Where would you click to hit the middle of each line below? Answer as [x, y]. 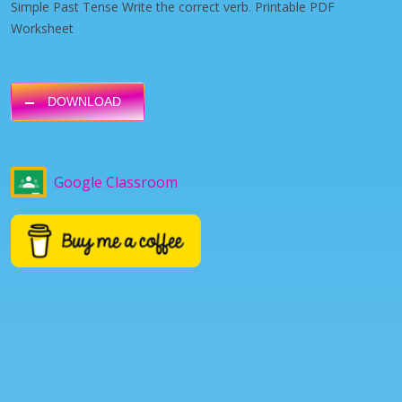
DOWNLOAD [84, 101]
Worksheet [42, 28]
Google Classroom [116, 182]
